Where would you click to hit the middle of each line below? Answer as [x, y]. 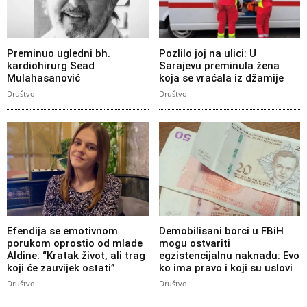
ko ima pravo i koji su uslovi [225, 268]
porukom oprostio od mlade [75, 243]
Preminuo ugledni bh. [59, 54]
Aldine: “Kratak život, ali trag [76, 255]
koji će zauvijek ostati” [61, 268]
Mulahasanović [44, 78]
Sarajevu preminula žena [219, 66]
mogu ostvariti [194, 243]
